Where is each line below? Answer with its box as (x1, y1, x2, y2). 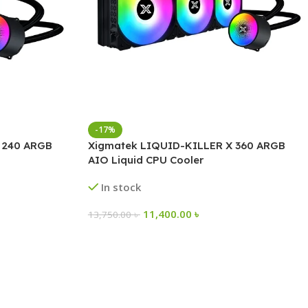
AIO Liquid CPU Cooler (87, 153, 203, 166)
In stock (101, 179, 142, 194)
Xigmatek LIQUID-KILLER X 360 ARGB (87, 138, 285, 152)
